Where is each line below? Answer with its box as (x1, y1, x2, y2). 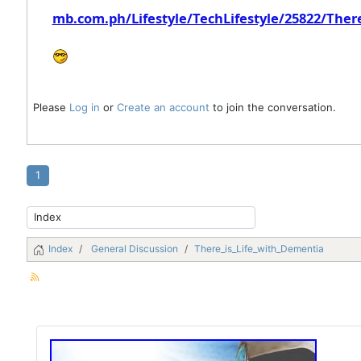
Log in (68, 101, 100, 114)
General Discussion (91, 243, 178, 255)
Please (32, 101, 69, 114)
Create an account (116, 101, 210, 114)
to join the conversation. (209, 101, 336, 114)
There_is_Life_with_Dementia (194, 243, 324, 255)
